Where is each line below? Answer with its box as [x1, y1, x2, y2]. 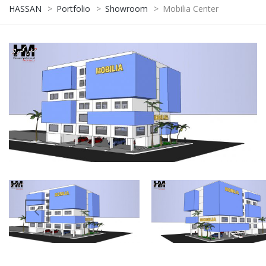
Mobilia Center [163, 2, 218, 14]
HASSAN [9, 2, 42, 14]
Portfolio [56, 2, 90, 14]
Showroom [105, 2, 148, 14]
